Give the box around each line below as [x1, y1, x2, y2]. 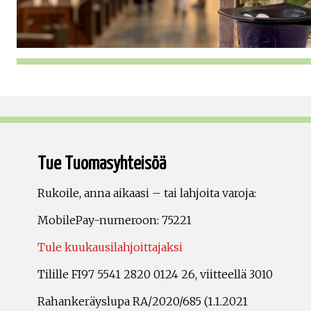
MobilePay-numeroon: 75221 [37, 213, 192, 228]
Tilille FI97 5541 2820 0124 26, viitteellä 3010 [37, 267, 273, 282]
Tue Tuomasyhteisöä [37, 155, 166, 174]
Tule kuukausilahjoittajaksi [37, 240, 183, 255]
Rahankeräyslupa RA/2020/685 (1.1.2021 [37, 294, 248, 309]
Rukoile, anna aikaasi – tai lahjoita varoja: [37, 186, 256, 201]
